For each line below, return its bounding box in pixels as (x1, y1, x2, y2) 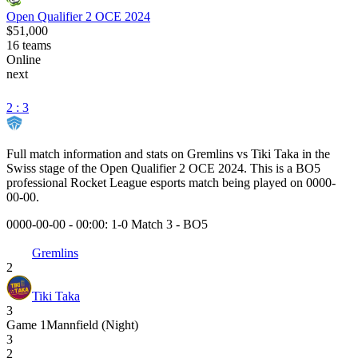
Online (6, 52, 41, 66)
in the (299, 146, 330, 161)
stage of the (36, 161, 100, 175)
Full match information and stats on (6, 146, 187, 161)
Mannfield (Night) (46, 317, 138, 332)
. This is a (244, 161, 296, 175)
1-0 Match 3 (111, 217, 173, 231)
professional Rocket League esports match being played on (6, 175, 303, 189)
